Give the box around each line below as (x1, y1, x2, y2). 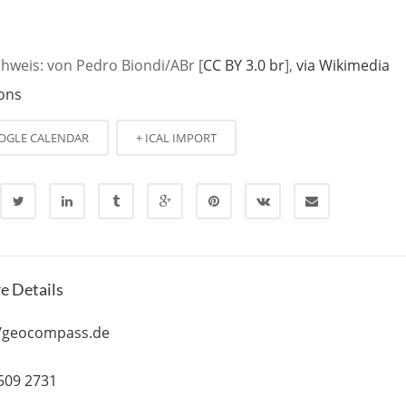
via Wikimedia (296, 54, 391, 75)
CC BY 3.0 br (203, 54, 285, 75)
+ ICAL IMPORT (136, 129, 217, 146)
